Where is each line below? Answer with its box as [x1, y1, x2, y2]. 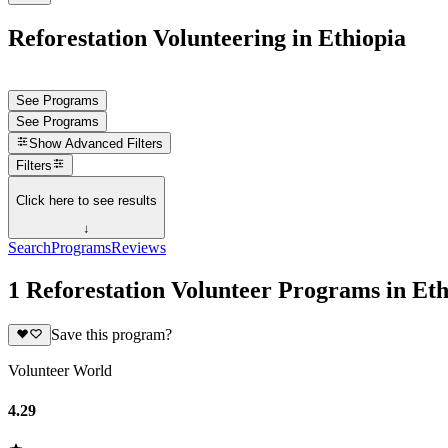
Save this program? [50, 326, 172, 344]
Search [8, 239, 51, 257]
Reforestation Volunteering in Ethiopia [8, 24, 406, 51]
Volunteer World [8, 362, 112, 380]
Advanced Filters [65, 136, 164, 152]
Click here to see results [16, 192, 157, 208]
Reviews [111, 239, 166, 257]
